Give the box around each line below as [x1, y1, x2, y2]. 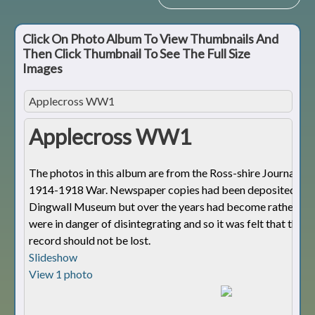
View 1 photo [29, 267, 93, 281]
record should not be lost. [29, 233, 150, 247]
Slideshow [29, 250, 77, 264]
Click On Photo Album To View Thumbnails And [22, 31, 278, 47]
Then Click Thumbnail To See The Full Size [22, 46, 250, 62]
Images [22, 60, 65, 77]
